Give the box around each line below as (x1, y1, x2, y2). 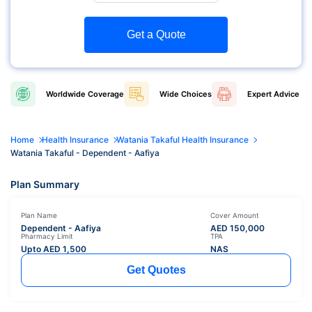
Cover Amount (210, 210, 259, 219)
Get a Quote (126, 28, 186, 40)
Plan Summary (10, 178, 79, 190)
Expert (247, 88, 272, 99)
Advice (272, 88, 299, 99)
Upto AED (21, 243, 63, 254)
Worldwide (46, 88, 86, 99)
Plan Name (21, 210, 57, 219)
